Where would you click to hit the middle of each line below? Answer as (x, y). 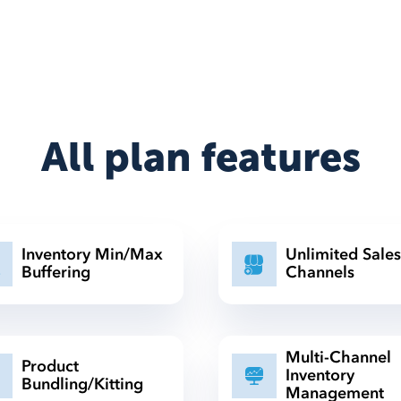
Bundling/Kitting (82, 384)
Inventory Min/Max (92, 255)
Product (50, 367)
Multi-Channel (338, 358)
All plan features (200, 158)
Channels (320, 273)
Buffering (55, 273)
